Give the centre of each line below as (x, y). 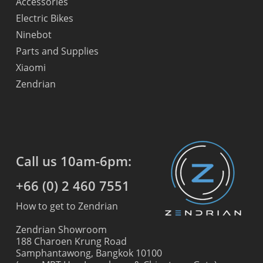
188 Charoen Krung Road (71, 241)
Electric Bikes (44, 18)
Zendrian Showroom (61, 230)
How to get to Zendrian (67, 206)
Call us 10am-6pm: (73, 161)
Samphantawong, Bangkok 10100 (89, 253)
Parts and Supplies (57, 51)
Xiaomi (31, 68)
